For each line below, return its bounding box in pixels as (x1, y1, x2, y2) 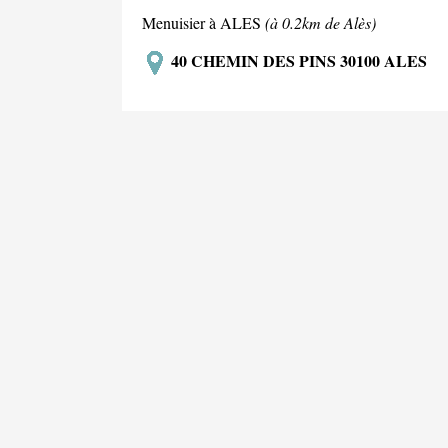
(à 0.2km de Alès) (265, 11, 376, 33)
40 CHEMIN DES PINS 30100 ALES (167, 48, 427, 72)
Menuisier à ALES (142, 11, 265, 33)
